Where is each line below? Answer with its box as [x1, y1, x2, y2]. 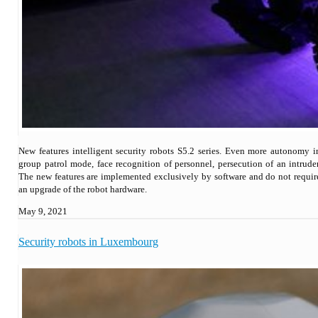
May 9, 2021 [18, 205, 67, 216]
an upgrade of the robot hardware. [18, 183, 147, 194]
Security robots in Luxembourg [18, 235, 158, 248]
